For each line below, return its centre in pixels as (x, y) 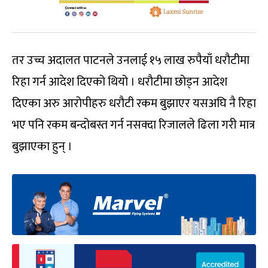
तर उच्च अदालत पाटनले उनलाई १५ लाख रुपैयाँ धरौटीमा (131, 60)
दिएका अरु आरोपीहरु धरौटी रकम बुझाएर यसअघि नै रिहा (134, 103)
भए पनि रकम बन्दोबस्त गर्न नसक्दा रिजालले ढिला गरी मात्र (133, 125)
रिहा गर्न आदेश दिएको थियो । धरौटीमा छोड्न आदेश (120, 82)
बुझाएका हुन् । (42, 147)
